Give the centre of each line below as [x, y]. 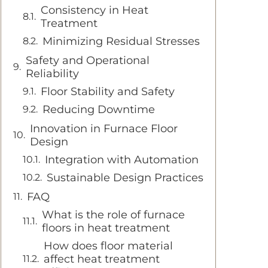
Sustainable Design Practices [125, 178]
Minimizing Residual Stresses [121, 41]
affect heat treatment [102, 259]
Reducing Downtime [99, 109]
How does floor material [108, 246]
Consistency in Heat [95, 10]
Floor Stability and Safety [108, 92]
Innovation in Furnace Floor [104, 129]
